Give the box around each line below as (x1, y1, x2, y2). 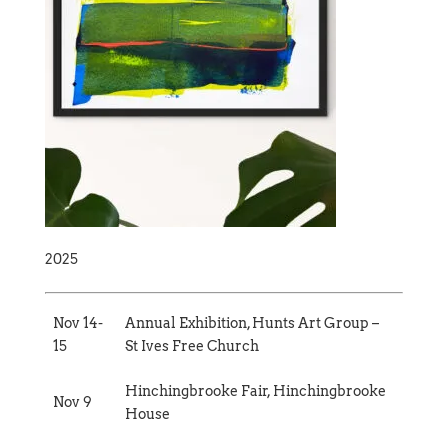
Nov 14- (53, 314, 103, 331)
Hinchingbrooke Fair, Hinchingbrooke (125, 382, 386, 399)
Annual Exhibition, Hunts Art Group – (125, 314, 379, 331)
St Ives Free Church (125, 337, 259, 354)
